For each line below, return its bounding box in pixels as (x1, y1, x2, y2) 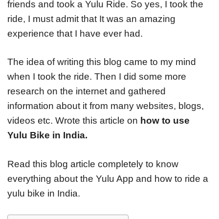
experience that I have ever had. (7, 28, 143, 39)
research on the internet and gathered (7, 86, 166, 97)
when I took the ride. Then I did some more (7, 71, 186, 82)
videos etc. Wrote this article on (7, 115, 140, 126)
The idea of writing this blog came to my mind (7, 57, 196, 67)
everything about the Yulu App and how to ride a (7, 173, 208, 184)
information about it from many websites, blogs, (7, 101, 204, 111)
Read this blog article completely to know (7, 158, 178, 169)
